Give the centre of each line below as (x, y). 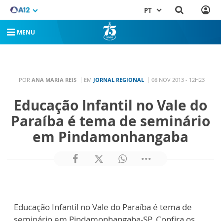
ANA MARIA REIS (54, 79)
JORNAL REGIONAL (119, 79)
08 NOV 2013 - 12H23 (178, 79)
